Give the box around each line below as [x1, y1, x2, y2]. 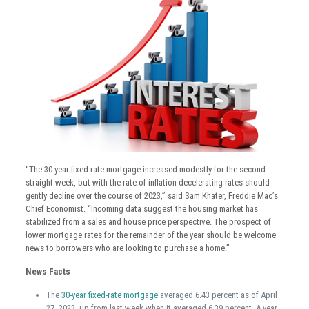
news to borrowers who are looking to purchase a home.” [25, 243, 230, 254]
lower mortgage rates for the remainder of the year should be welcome [25, 230, 276, 241]
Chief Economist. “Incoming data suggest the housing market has [25, 203, 258, 215]
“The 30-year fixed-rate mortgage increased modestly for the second [25, 164, 266, 175]
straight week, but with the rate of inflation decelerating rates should [25, 177, 270, 188]
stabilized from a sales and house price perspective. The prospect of [25, 217, 271, 228]
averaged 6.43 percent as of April [157, 290, 277, 301]
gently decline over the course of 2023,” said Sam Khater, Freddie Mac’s [25, 190, 278, 201]
